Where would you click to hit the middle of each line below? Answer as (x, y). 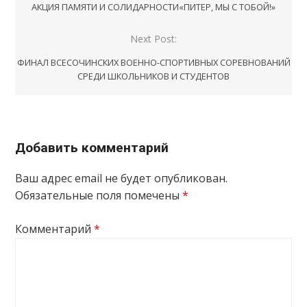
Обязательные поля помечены (99, 195)
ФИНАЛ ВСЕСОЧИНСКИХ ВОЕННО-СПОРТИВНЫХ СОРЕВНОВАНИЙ (153, 62)
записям (51, 18)
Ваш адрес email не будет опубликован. (122, 178)
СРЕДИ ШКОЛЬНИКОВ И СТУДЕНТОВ (153, 76)
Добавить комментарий (92, 147)
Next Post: (153, 38)
